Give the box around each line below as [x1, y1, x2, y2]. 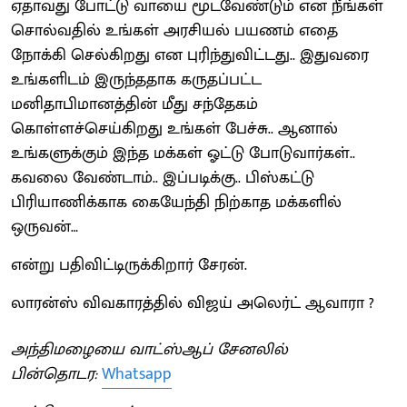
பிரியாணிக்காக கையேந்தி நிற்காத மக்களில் [11, 188, 342, 216]
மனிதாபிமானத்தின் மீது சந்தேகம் [11, 90, 258, 118]
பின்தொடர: [11, 360, 97, 388]
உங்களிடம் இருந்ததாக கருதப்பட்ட [11, 65, 262, 94]
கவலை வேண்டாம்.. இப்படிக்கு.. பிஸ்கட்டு [11, 164, 314, 192]
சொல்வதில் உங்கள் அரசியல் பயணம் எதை [11, 16, 338, 45]
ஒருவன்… [11, 213, 78, 241]
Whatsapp [102, 360, 172, 388]
